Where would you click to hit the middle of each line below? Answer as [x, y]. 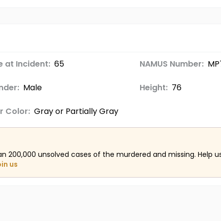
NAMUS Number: [171, 64]
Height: [153, 88]
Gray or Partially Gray [76, 111]
